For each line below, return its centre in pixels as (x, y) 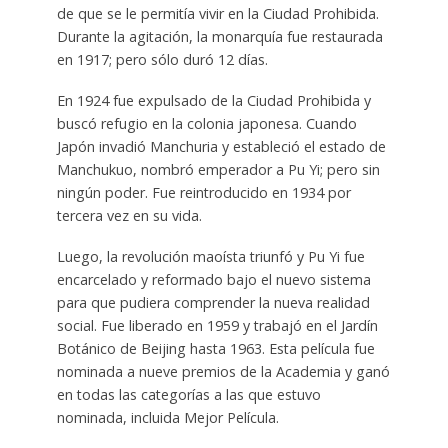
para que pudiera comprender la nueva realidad (213, 303)
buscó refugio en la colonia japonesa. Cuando (206, 124)
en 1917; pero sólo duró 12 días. (162, 60)
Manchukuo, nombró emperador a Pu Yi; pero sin (218, 170)
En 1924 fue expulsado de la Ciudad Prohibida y (213, 101)
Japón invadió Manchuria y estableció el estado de (221, 147)
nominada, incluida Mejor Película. (167, 418)
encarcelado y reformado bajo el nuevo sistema (213, 280)
